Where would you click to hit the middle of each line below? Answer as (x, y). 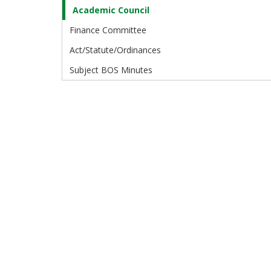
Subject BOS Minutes (111, 70)
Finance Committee (108, 30)
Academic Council (111, 10)
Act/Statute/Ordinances (115, 50)
